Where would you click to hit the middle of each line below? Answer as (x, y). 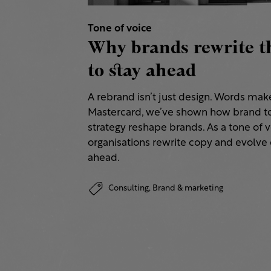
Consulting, (130, 189)
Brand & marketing (188, 189)
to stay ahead (142, 70)
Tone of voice (120, 28)
